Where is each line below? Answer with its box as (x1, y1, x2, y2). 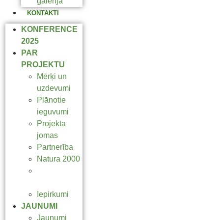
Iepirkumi (37, 190, 69, 198)
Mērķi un (37, 72, 67, 81)
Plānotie (37, 96, 66, 104)
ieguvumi (37, 108, 69, 116)
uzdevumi (37, 84, 71, 92)
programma (37, 178, 77, 187)
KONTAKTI (27, 9, 59, 17)
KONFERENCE (21, 25, 78, 33)
